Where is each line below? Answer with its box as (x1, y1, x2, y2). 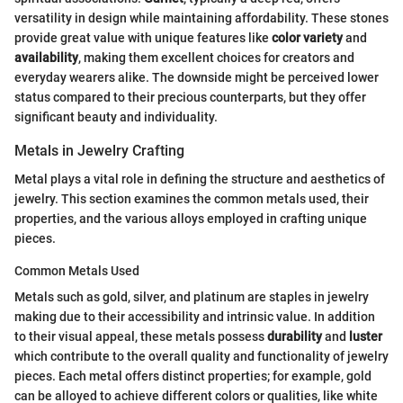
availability (14, 49, 78, 65)
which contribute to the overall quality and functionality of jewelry (14, 349, 389, 363)
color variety (272, 30, 343, 45)
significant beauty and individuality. (14, 109, 218, 124)
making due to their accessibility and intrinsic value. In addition (14, 309, 375, 324)
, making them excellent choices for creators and (78, 49, 354, 65)
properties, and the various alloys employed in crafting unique (14, 211, 367, 226)
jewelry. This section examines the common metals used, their (14, 192, 369, 206)
